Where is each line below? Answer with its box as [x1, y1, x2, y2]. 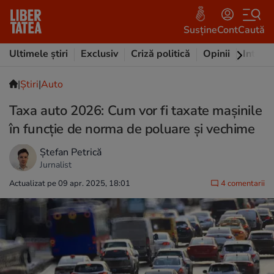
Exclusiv [81, 47, 118, 61]
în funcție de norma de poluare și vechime [9, 120, 255, 138]
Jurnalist [40, 158, 72, 171]
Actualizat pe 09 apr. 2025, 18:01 [9, 178, 130, 189]
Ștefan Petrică [40, 145, 102, 159]
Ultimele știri [9, 47, 68, 61]
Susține [183, 23, 217, 37]
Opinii [203, 47, 230, 61]
